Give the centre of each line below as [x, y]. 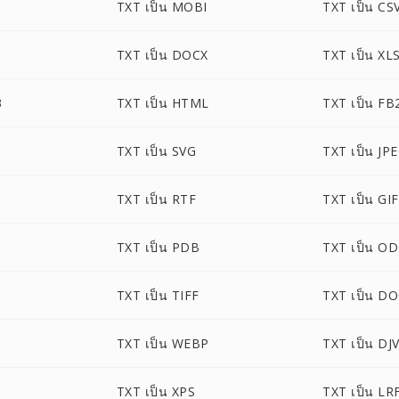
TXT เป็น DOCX [162, 55]
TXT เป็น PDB [158, 247]
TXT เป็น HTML [163, 103]
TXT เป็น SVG [156, 151]
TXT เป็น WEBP [163, 343]
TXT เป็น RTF [156, 199]
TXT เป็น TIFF [158, 295]
